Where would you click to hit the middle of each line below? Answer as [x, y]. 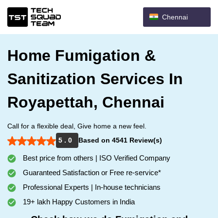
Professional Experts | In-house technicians [91, 187]
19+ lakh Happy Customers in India [78, 202]
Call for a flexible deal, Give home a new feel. [77, 126]
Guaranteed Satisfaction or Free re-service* [91, 173]
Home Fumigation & [82, 55]
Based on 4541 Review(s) [120, 140]
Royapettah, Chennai [86, 102]
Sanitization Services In [95, 79]
